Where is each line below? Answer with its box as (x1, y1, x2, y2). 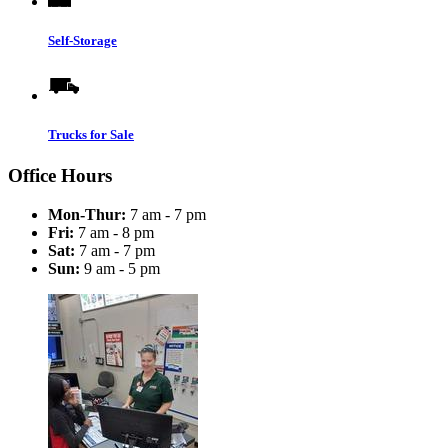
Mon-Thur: (48, 206, 126, 224)
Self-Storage (48, 32, 117, 48)
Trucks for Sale (48, 127, 134, 143)
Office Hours (8, 165, 112, 187)
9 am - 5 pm (80, 260, 160, 278)
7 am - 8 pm (74, 224, 154, 242)
